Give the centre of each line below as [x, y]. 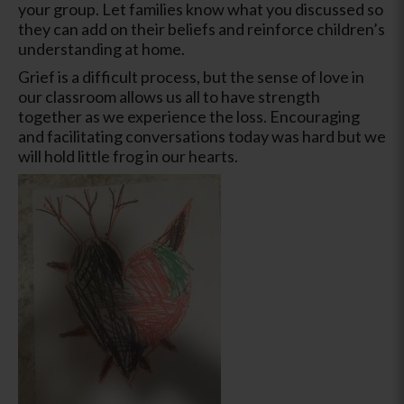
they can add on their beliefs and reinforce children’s [202, 28]
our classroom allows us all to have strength [169, 96]
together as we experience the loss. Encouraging [189, 116]
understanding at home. [101, 48]
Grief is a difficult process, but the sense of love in [191, 76]
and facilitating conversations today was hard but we [202, 136]
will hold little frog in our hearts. [128, 156]
